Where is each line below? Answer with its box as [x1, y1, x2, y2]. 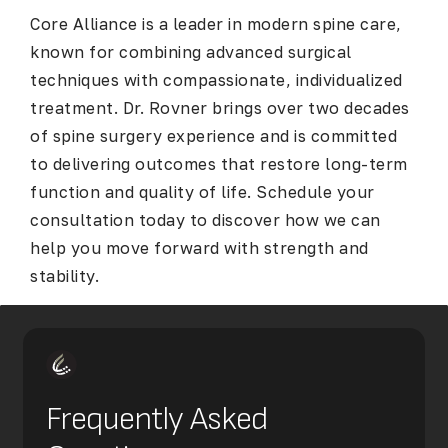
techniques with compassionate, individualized [30, 70, 403, 91]
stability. [30, 266, 99, 287]
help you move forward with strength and [30, 238, 369, 259]
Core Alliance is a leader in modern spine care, [30, 14, 402, 35]
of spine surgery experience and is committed [30, 126, 397, 147]
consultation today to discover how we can [30, 210, 381, 231]
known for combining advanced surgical [30, 42, 352, 63]
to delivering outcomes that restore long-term [30, 154, 408, 175]
